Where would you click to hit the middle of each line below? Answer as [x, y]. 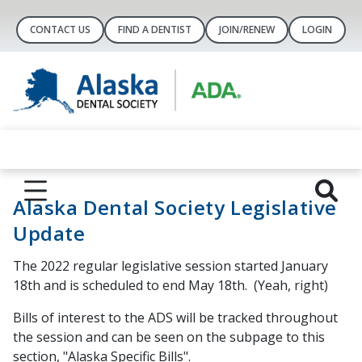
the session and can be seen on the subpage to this [169, 337]
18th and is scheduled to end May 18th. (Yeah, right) [170, 286]
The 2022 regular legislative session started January [170, 266]
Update [49, 234]
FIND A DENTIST [155, 29]
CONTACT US [60, 29]
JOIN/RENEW [247, 29]
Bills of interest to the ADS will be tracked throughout [175, 318]
